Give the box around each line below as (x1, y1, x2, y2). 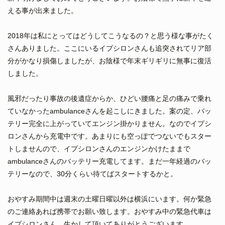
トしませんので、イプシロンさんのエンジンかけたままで (8, 144, 190, 153)
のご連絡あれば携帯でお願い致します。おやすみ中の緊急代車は (8, 207, 211, 215)
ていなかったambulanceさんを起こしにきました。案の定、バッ (8, 106, 211, 115)
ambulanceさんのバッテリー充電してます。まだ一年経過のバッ (8, 157, 211, 165)
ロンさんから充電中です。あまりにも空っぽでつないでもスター (8, 132, 211, 140)
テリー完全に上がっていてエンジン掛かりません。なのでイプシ (8, 119, 211, 128)
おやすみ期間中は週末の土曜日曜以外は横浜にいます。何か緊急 (8, 194, 211, 203)
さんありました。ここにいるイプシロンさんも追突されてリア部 (8, 44, 211, 52)
